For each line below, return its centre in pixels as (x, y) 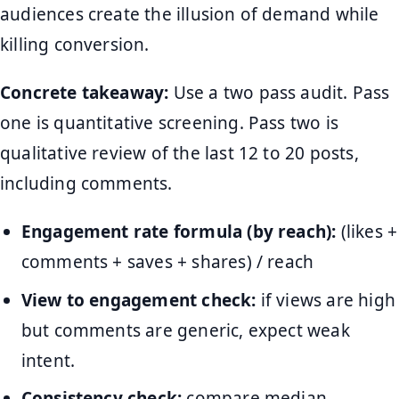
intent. (48, 360)
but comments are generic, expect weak (185, 330)
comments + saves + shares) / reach (167, 262)
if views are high (326, 300)
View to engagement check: (138, 300)
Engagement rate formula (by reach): (179, 232)
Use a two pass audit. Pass (279, 93)
